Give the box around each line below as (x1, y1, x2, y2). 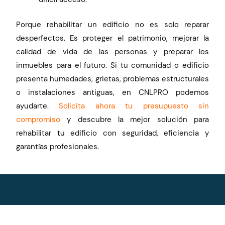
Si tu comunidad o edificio (110, 60, 209, 70)
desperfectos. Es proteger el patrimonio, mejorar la (16, 33, 209, 43)
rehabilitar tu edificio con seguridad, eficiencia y (16, 128, 209, 138)
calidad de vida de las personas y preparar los (16, 46, 209, 57)
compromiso (16, 114, 61, 125)
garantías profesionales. (16, 141, 99, 152)
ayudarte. (16, 100, 59, 111)
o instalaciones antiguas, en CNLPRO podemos (16, 87, 209, 97)
